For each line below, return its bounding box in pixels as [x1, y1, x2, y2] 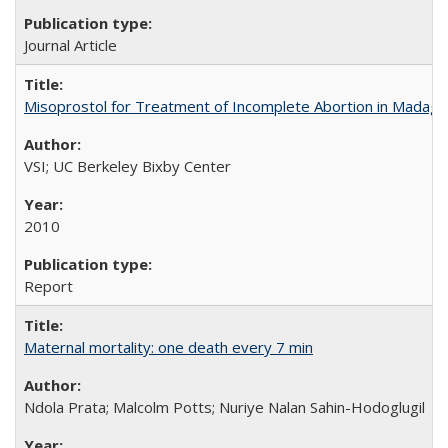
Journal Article [24, 35, 117, 55]
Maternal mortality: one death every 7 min [24, 337, 313, 357]
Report [24, 276, 73, 296]
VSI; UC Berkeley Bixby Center [24, 156, 231, 176]
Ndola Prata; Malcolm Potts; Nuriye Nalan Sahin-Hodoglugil [24, 397, 425, 417]
